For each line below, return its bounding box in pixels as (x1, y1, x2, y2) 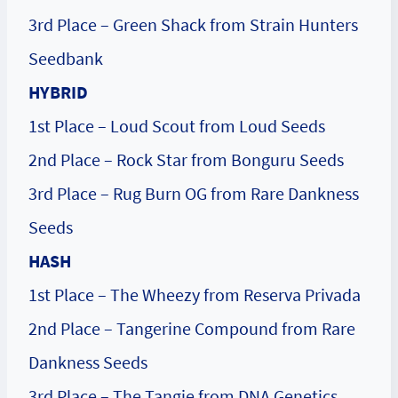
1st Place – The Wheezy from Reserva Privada (28, 283, 361, 306)
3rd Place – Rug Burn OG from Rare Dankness (28, 182, 359, 205)
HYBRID (28, 81, 88, 104)
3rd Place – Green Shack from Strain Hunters (28, 13, 358, 36)
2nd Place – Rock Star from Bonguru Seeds (28, 148, 344, 171)
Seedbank (28, 47, 103, 70)
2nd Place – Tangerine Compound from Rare (28, 317, 355, 340)
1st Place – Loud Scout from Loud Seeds (28, 115, 325, 138)
